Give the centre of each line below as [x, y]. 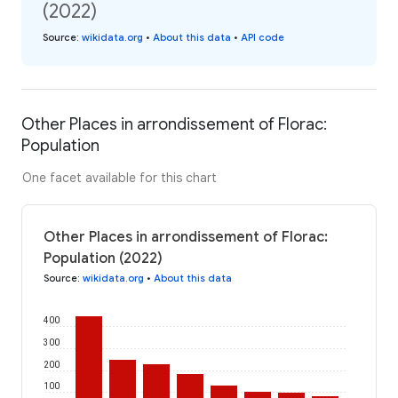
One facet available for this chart [119, 177]
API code [263, 37]
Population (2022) [103, 258]
